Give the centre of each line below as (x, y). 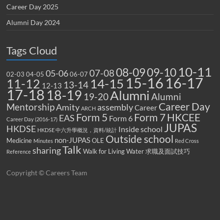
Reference (19, 152)
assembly (115, 108)
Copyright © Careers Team (47, 173)
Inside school (141, 129)
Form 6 (121, 118)
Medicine (19, 141)
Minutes (43, 141)
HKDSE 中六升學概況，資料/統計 (77, 130)
